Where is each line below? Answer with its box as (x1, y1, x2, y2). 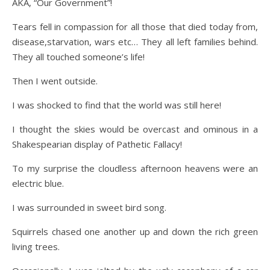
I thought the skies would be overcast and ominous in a (12, 123, 258, 135)
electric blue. (12, 177, 64, 189)
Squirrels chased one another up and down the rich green (12, 225, 258, 237)
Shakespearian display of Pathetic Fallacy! (12, 138, 182, 150)
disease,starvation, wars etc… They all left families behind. (12, 36, 258, 48)
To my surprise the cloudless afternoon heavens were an (12, 162, 258, 174)
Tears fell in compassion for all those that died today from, (12, 20, 258, 33)
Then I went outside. (12, 75, 98, 87)
